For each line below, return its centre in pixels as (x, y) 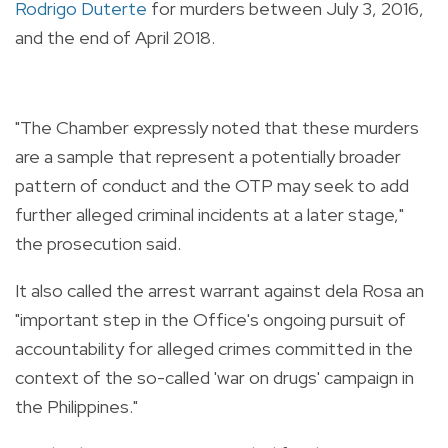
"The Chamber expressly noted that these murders (217, 127)
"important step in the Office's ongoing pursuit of (210, 319)
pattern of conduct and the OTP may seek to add (212, 185)
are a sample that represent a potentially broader (208, 156)
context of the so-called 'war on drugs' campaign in (214, 377)
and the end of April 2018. (115, 37)
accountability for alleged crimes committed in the (214, 348)
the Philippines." (76, 406)
